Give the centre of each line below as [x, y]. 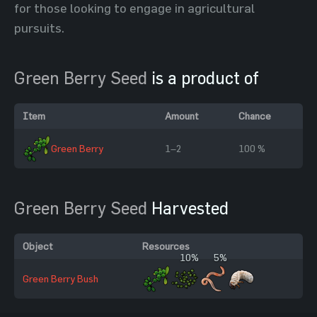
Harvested [188, 208]
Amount [181, 116]
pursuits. [39, 28]
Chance [255, 116]
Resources [166, 246]
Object [38, 246]
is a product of [203, 78]
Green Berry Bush [60, 278]
